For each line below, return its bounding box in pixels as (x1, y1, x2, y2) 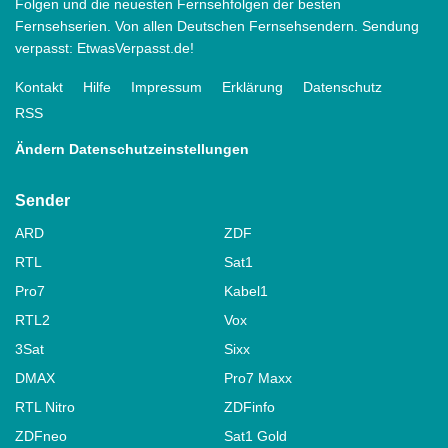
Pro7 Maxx (224, 369, 292, 386)
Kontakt (15, 78, 63, 95)
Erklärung (222, 78, 283, 95)
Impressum (131, 78, 202, 95)
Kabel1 (224, 282, 268, 299)
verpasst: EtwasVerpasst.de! (15, 39, 194, 56)
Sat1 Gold (224, 427, 287, 444)
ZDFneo (15, 427, 67, 444)
